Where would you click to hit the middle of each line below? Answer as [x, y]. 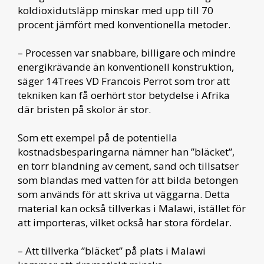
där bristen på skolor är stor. [84, 109]
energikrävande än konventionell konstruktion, [126, 67]
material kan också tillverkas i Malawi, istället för [132, 208]
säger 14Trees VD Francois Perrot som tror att [124, 81]
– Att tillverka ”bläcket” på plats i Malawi [112, 250]
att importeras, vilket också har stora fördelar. [125, 222]
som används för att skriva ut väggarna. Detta [124, 194]
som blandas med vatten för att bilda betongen [128, 180]
